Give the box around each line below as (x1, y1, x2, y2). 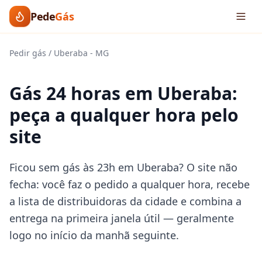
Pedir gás (9, 47, 46, 58)
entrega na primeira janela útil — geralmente (9, 211, 234, 225)
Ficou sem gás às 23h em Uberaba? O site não (9, 160, 237, 174)
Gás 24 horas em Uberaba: (9, 81, 237, 105)
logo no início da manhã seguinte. (9, 228, 179, 242)
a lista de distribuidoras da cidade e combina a (9, 194, 242, 208)
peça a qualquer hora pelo (9, 103, 239, 127)
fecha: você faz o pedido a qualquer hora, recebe (9, 177, 250, 191)
